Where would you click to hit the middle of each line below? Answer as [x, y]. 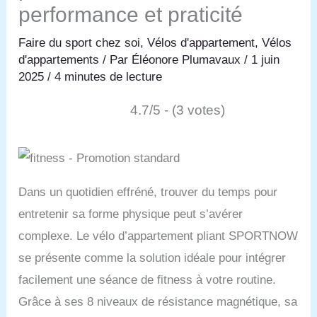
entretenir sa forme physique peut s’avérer [131, 214]
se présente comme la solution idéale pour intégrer [152, 258]
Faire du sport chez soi [80, 42]
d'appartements [59, 59]
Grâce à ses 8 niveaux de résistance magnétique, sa [158, 301]
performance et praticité [131, 14]
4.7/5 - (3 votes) [177, 110]
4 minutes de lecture [109, 76]
